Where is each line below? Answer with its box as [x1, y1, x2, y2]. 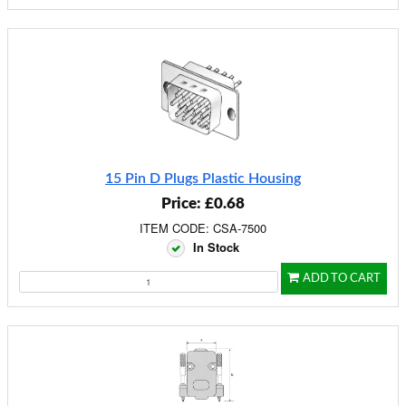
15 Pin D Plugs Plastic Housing [105, 171, 301, 186]
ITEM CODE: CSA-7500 [140, 219, 266, 237]
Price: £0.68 [161, 196, 245, 211]
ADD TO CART [303, 273, 381, 285]
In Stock [193, 238, 239, 256]
